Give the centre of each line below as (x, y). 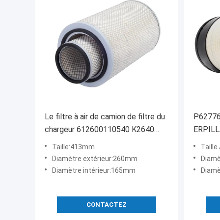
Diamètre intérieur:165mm (94, 171)
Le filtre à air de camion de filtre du (105, 117)
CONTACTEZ (107, 205)
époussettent (69, 142)
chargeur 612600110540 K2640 (99, 130)
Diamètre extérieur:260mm (95, 159)
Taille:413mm (73, 147)
